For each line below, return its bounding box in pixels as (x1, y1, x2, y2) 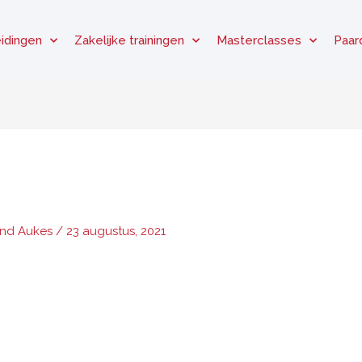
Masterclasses (217, 33, 301, 48)
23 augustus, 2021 (66, 224, 166, 239)
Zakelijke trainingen (74, 33, 184, 48)
